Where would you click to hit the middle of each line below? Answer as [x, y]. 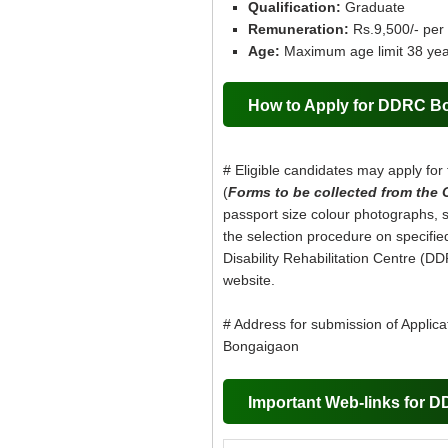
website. [251, 280]
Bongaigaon [261, 346]
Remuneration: [298, 29]
